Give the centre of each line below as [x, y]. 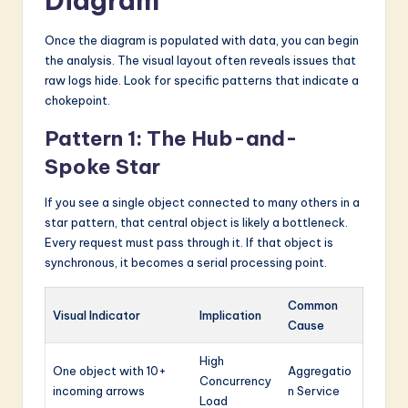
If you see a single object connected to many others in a [202, 203]
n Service [314, 391]
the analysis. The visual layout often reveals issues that [200, 61]
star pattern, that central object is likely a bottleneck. [196, 223]
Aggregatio [320, 371]
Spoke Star [102, 167]
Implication [230, 316]
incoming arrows [99, 391]
